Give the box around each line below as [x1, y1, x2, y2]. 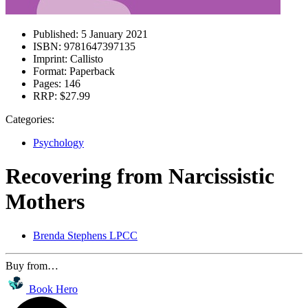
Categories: [5, 113, 54, 125]
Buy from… [5, 259, 58, 272]
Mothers [5, 189, 85, 214]
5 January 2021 [78, 28, 148, 40]
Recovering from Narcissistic [5, 164, 274, 189]
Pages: [33, 78, 61, 89]
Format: [33, 65, 67, 77]
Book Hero [29, 283, 78, 295]
